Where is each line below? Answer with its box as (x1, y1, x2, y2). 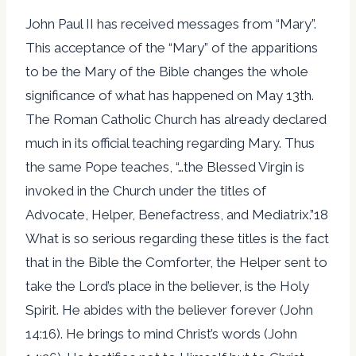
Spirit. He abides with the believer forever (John (25, 301, 313, 318)
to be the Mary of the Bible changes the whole (25, 63, 308, 79)
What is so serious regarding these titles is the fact (25, 230, 329, 246)
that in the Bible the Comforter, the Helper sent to (25, 253, 327, 270)
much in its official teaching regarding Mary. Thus (25, 134, 315, 151)
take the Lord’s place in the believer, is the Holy (25, 277, 309, 294)
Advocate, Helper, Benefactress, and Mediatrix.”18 (25, 206, 328, 222)
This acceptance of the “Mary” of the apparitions (25, 39, 318, 56)
